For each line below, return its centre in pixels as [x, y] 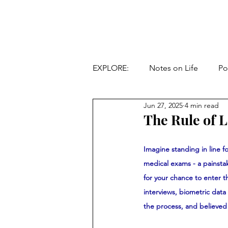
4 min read [202, 105]
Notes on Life [174, 68]
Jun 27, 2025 [163, 105]
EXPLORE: [111, 68]
